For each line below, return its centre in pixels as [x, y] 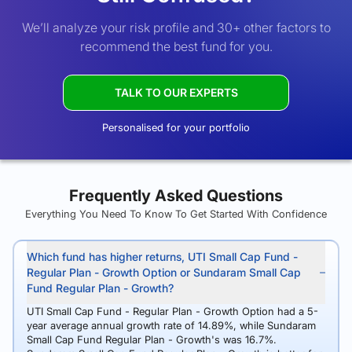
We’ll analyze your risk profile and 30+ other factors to [176, 27]
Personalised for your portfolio [176, 127]
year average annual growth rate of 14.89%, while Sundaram [171, 325]
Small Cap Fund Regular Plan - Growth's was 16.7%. [152, 339]
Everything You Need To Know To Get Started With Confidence [176, 214]
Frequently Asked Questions [176, 196]
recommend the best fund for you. [176, 46]
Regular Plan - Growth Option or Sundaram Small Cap [164, 272]
